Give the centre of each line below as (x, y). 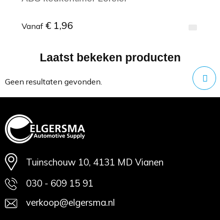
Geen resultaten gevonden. (53, 81)
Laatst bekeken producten (110, 58)
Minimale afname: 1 (74, 80)
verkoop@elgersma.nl (70, 203)
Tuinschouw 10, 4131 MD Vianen (95, 162)
